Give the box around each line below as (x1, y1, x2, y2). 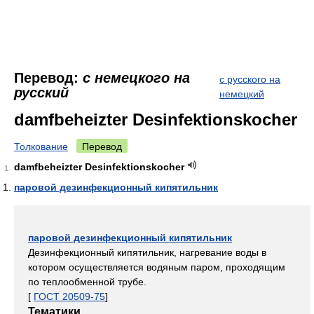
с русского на (219, 74, 280, 85)
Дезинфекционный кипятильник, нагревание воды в (28, 247, 266, 258)
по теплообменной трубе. (28, 276, 146, 287)
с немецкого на (83, 70, 190, 86)
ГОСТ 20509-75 (34, 291, 105, 302)
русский (14, 85, 69, 100)
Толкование (14, 141, 68, 152)
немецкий (219, 88, 264, 100)
